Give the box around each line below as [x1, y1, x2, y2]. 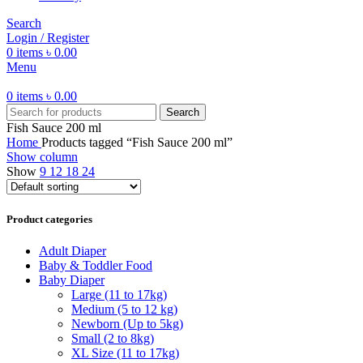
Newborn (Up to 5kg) [71, 316, 183, 331]
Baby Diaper [39, 272, 105, 287]
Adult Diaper [39, 243, 106, 258]
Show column [6, 150, 78, 164]
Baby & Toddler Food [39, 258, 152, 272]
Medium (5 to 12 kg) [71, 301, 177, 316]
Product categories [6, 212, 92, 225]
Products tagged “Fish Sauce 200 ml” [41, 135, 233, 150]
